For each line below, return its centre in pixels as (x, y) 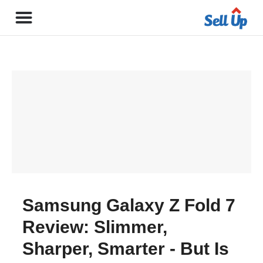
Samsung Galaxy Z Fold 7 (129, 205)
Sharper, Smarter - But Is (126, 249)
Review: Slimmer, (95, 227)
